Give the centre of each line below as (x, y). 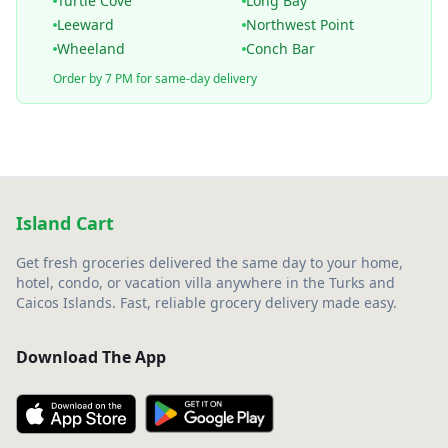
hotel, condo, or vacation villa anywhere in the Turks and (205, 282)
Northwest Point (300, 24)
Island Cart (65, 223)
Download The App (91, 357)
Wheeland (91, 48)
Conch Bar (280, 48)
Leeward (85, 24)
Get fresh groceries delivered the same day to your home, (209, 262)
